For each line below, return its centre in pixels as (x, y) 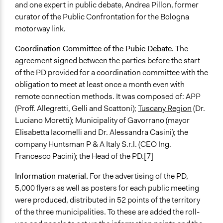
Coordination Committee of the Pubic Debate (93, 49)
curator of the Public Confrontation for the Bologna (102, 17)
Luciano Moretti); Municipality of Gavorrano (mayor (102, 120)
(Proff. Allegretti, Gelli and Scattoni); (76, 109)
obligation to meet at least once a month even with (100, 85)
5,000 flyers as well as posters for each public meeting (107, 188)
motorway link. (40, 29)
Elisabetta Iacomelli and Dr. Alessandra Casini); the (102, 132)
